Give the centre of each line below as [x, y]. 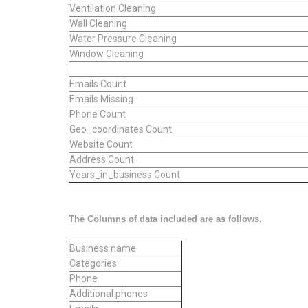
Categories [93, 263]
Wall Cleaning [98, 23]
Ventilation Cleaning [113, 8]
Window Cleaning [107, 53]
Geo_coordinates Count [121, 129]
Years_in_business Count [125, 174]
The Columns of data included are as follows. [165, 219]
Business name [103, 248]
